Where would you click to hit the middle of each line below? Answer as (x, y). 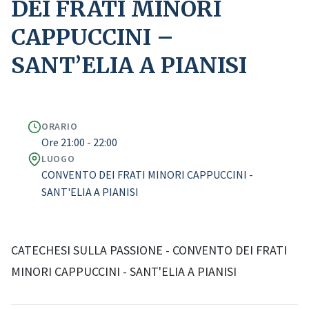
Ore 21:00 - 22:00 (79, 142)
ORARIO (60, 126)
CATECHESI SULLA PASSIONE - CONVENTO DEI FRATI (149, 250)
